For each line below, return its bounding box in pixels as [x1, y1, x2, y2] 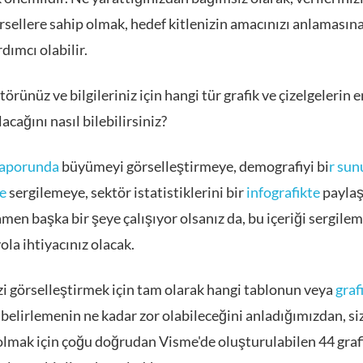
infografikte [246, 183, 320, 201]
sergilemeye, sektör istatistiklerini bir [6, 183, 246, 201]
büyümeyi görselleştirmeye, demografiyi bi [59, 157, 329, 175]
